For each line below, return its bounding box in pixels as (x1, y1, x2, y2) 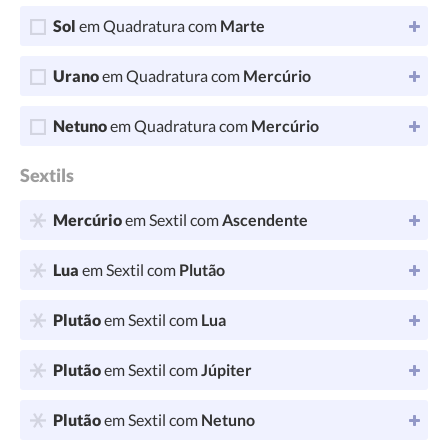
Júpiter (201, 360, 252, 379)
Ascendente (222, 210, 308, 229)
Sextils (20, 164, 74, 186)
